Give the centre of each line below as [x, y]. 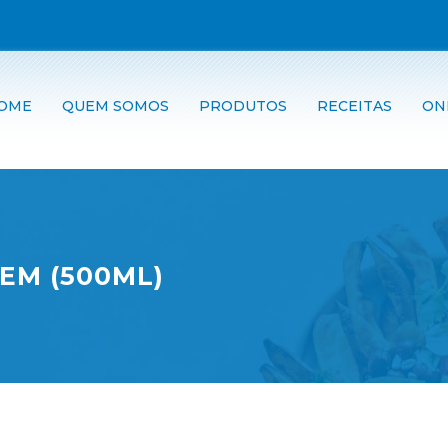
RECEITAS [354, 106]
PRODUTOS [243, 106]
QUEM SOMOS [115, 106]
